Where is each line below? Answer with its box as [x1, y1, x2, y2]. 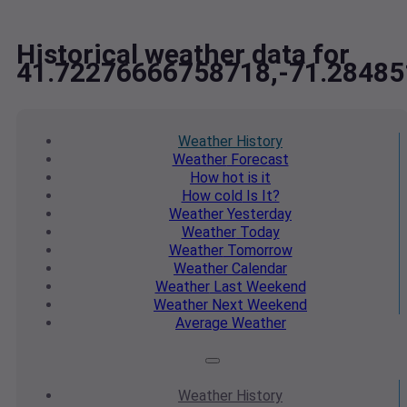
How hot [190, 169, 244, 187]
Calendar [228, 260, 287, 278]
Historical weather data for [16, 38, 350, 71]
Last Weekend [209, 278, 306, 296]
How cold [181, 187, 243, 205]
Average [175, 314, 228, 333]
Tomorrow [223, 242, 293, 260]
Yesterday [223, 205, 292, 223]
